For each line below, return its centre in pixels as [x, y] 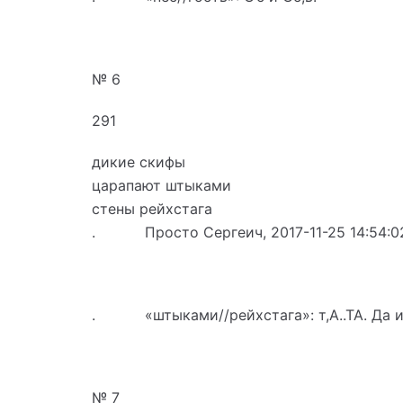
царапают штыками [161, 185]
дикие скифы [139, 161]
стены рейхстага [152, 208]
